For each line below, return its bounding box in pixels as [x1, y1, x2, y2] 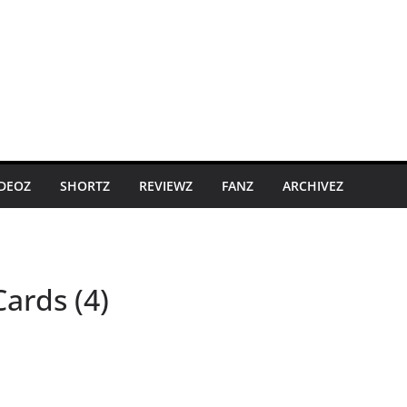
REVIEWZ [139, 176, 193, 194]
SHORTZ [60, 176, 110, 194]
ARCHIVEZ [283, 176, 343, 194]
